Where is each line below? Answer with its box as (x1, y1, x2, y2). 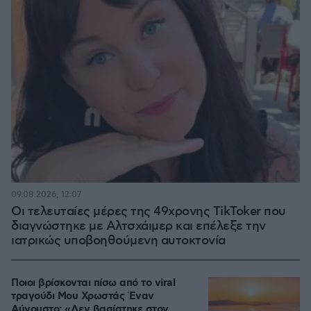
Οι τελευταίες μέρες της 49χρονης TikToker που (11, 204, 286, 219)
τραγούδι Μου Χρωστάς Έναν (11, 289, 154, 303)
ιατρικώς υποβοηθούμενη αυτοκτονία (11, 233, 226, 249)
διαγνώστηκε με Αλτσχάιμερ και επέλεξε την (11, 219, 266, 234)
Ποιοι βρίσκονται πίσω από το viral (11, 276, 175, 290)
